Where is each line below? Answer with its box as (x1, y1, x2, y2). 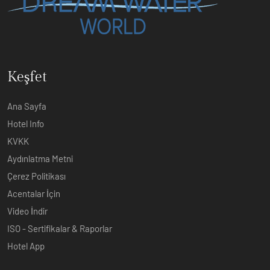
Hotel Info (7, 118, 44, 129)
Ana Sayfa (7, 101, 46, 111)
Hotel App (7, 240, 45, 251)
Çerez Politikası (7, 171, 66, 181)
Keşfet (7, 69, 47, 86)
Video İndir (7, 206, 48, 216)
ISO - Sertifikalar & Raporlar (7, 223, 112, 234)
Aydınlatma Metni (7, 153, 73, 164)
